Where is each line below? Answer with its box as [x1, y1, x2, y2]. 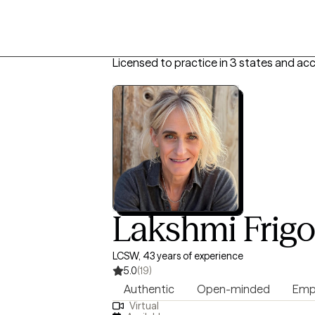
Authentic [124, 282, 174, 296]
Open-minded [197, 282, 270, 296]
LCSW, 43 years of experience [112, 250, 243, 262]
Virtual [129, 300, 159, 313]
